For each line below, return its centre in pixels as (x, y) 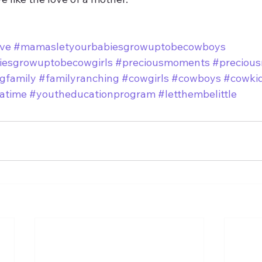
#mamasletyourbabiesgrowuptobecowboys (120, 46)
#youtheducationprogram (92, 94)
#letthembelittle (197, 94)
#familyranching (79, 78)
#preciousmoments (163, 62)
